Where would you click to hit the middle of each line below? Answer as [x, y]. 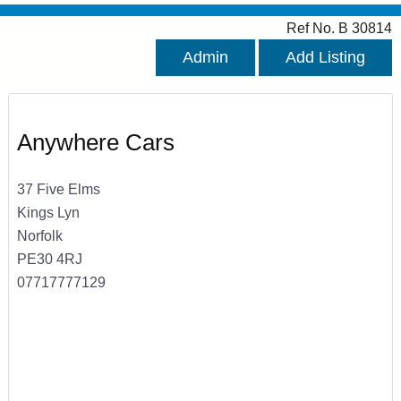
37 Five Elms [58, 188]
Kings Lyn [48, 212]
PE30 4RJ [49, 258]
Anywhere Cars [95, 143]
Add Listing [325, 58]
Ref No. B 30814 [339, 28]
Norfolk [39, 235]
